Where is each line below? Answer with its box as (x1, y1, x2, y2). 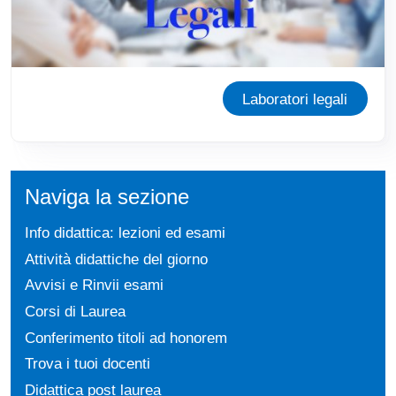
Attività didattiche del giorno (25, 249, 208, 268)
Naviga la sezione (25, 185, 189, 209)
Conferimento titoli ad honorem (25, 328, 227, 346)
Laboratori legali (242, 89, 348, 108)
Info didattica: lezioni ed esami (25, 224, 225, 242)
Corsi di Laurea (25, 302, 126, 321)
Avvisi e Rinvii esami (25, 276, 164, 294)
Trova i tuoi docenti (25, 354, 150, 373)
